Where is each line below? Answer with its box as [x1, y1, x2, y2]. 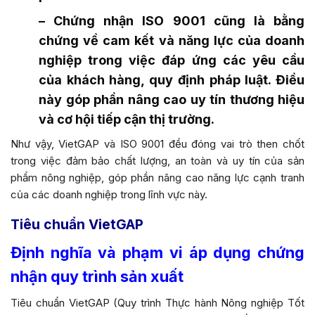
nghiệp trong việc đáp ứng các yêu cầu [39, 52, 304, 67]
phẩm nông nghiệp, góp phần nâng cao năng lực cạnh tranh [11, 170, 304, 184]
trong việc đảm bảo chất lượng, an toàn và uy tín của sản [11, 153, 304, 167]
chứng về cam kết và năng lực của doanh [39, 32, 304, 48]
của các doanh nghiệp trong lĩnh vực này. [11, 187, 207, 201]
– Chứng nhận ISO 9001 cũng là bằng [39, 13, 304, 28]
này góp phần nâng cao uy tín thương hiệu [39, 91, 304, 107]
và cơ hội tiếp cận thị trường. [39, 111, 214, 127]
